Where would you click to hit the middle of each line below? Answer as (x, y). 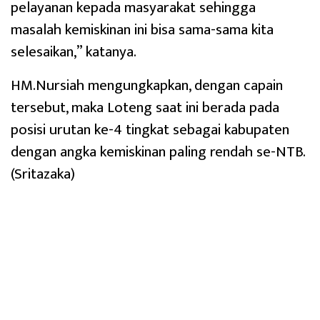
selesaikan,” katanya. (74, 52)
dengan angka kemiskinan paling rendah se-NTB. (160, 152)
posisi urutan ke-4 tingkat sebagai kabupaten (150, 130)
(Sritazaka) (43, 174)
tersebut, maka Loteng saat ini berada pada (145, 108)
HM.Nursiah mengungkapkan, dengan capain (147, 86)
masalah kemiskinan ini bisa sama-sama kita (142, 30)
